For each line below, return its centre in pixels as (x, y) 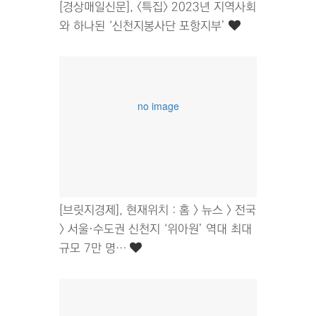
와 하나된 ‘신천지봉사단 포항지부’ (144, 26)
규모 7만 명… (95, 248)
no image (158, 105)
